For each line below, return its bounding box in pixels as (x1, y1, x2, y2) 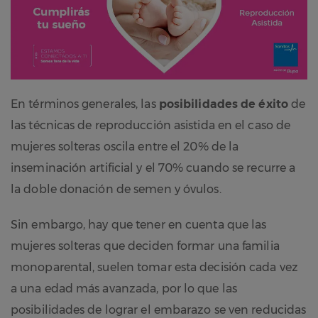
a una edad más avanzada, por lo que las (11, 281, 237, 295)
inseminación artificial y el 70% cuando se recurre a (11, 160, 296, 175)
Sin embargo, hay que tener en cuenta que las (11, 217, 267, 231)
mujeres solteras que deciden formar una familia (11, 238, 280, 253)
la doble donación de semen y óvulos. (11, 182, 221, 196)
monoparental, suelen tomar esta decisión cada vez (11, 260, 298, 274)
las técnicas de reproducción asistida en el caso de (11, 118, 291, 132)
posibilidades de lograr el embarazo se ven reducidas (11, 302, 307, 317)
